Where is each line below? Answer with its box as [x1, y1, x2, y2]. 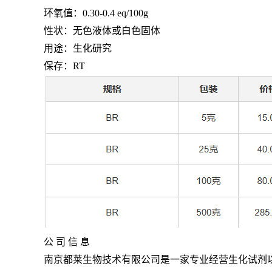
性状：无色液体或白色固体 [44, 25, 160, 36]
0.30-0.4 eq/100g [83, 8, 148, 18]
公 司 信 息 [44, 237, 90, 247]
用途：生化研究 [44, 43, 112, 53]
